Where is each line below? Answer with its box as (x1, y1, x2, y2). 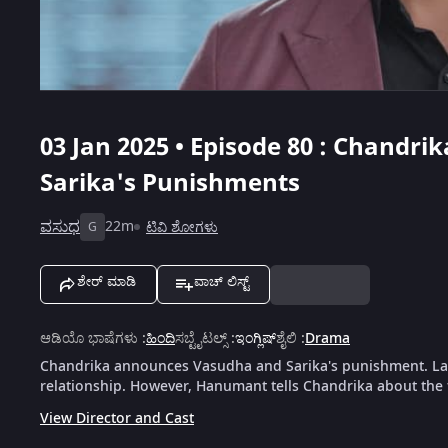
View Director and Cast (40, 407, 194, 429)
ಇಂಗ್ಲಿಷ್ (235, 327, 276, 349)
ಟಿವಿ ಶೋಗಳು (146, 216, 218, 238)
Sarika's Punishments (40, 164, 300, 201)
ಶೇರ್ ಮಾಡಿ (77, 273, 136, 289)
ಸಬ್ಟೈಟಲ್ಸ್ (175, 327, 227, 349)
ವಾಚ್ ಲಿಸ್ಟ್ (194, 273, 249, 289)
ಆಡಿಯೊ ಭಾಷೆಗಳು (40, 327, 138, 349)
